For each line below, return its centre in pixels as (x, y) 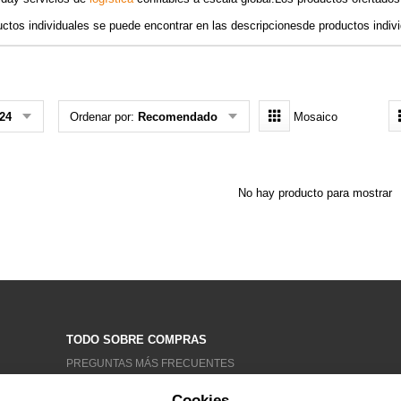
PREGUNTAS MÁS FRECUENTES (150, 363)
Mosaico (314, 117)
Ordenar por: (104, 116)
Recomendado (178, 116)
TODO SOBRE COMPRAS (137, 339)
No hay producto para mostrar (315, 193)
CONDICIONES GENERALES (139, 387)
